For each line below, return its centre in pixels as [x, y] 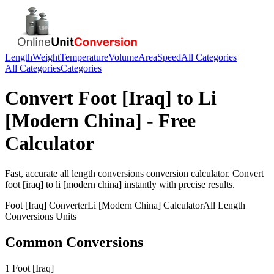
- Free [169, 121]
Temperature [84, 57]
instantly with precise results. [178, 184]
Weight [46, 57]
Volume [123, 57]
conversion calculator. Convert [204, 173]
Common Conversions [74, 242]
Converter [67, 205]
